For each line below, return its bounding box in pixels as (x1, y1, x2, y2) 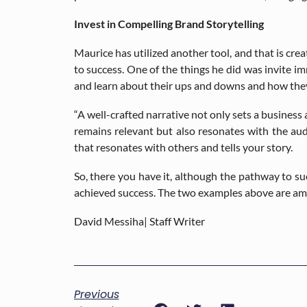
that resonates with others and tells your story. (73, 140, 295, 153)
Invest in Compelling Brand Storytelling (73, 16, 264, 30)
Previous (73, 286, 119, 302)
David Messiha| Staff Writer (73, 214, 205, 228)
